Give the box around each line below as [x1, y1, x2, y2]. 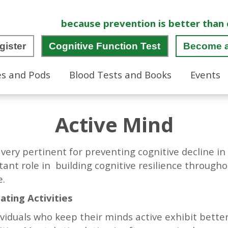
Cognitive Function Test [49, 40, 161, 51]
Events [190, 68, 221, 81]
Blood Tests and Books [69, 68, 172, 81]
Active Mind [54, 110, 174, 139]
